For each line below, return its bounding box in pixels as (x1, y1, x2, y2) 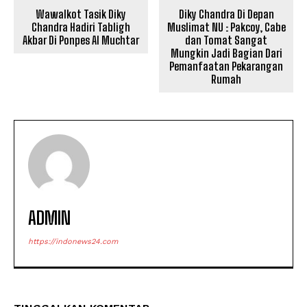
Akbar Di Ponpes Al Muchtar (22, 34, 139, 47)
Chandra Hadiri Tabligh (31, 21, 130, 34)
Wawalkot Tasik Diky (35, 8, 126, 21)
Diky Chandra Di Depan (178, 8, 274, 21)
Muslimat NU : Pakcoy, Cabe (167, 21, 286, 34)
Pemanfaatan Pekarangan (169, 60, 284, 73)
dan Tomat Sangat (185, 34, 268, 47)
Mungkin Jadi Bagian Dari (170, 47, 282, 60)
